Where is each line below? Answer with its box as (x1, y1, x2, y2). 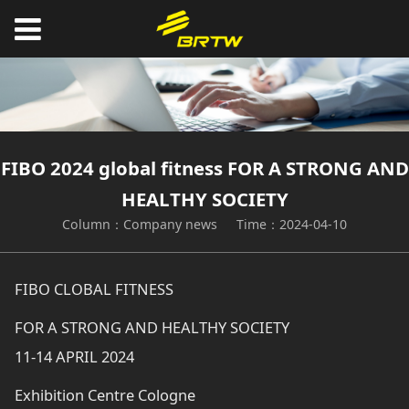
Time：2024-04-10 (236, 215, 347, 233)
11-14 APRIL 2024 (15, 346, 135, 368)
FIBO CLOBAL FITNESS (15, 278, 174, 300)
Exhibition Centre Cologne (15, 384, 196, 406)
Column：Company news (62, 215, 218, 233)
